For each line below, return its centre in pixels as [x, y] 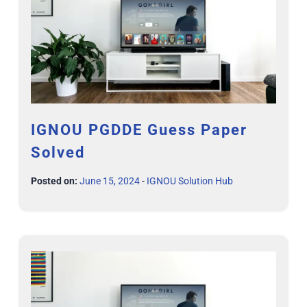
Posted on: [54, 181]
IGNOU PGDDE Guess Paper [139, 130]
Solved [58, 153]
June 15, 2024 [110, 181]
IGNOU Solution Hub [190, 181]
